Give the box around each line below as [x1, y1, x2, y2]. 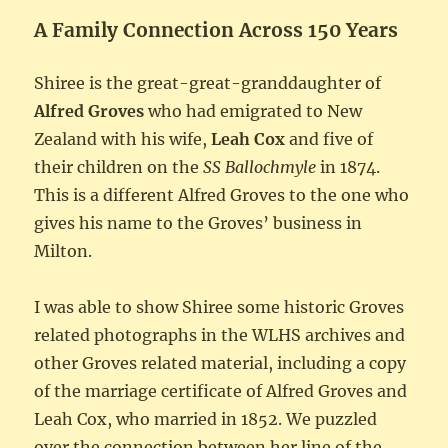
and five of [285, 129, 374, 150]
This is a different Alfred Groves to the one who [34, 185, 410, 206]
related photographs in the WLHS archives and [34, 325, 406, 346]
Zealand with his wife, [34, 129, 212, 150]
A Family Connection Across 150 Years [34, 18, 399, 43]
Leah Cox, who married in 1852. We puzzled [34, 409, 378, 430]
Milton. [34, 241, 93, 262]
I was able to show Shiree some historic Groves [34, 297, 405, 318]
